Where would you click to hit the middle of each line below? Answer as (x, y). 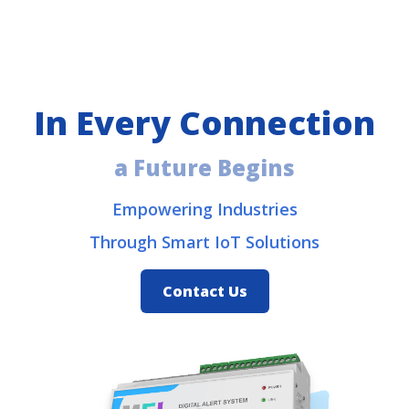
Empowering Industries (204, 210)
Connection (277, 123)
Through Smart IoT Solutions (204, 242)
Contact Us (204, 292)
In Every (106, 123)
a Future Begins (204, 168)
